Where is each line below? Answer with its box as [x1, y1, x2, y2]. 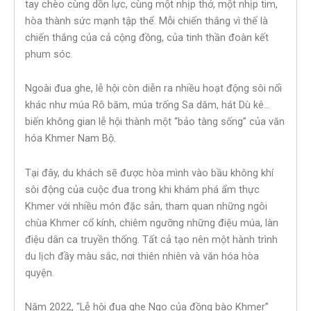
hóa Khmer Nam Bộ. [25, 132, 116, 145]
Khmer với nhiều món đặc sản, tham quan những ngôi [25, 199, 267, 212]
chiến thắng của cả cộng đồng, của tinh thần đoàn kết [25, 31, 269, 44]
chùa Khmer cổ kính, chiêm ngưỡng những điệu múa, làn [25, 216, 278, 229]
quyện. [25, 266, 54, 279]
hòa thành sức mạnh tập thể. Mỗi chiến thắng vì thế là [25, 14, 268, 27]
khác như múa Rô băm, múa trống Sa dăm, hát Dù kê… [25, 99, 270, 112]
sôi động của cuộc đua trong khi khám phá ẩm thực [25, 183, 260, 196]
